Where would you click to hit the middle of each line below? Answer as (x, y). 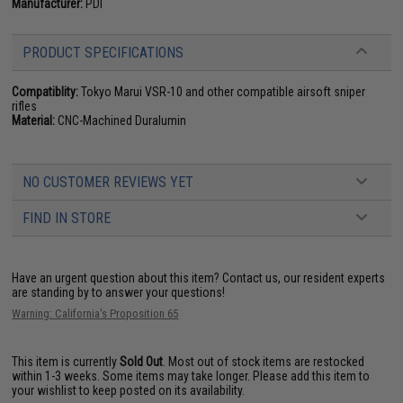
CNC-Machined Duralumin (121, 120)
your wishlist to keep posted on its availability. (129, 390)
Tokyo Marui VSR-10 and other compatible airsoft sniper (222, 91)
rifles (25, 106)
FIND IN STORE (67, 218)
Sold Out (142, 361)
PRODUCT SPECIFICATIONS (103, 52)
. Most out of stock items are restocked (264, 361)
